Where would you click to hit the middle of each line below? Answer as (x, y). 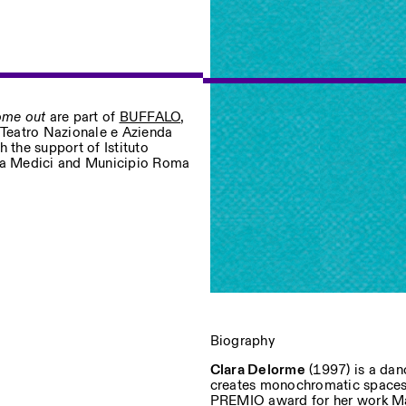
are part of (82, 117)
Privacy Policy (157, 147)
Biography (242, 341)
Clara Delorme (257, 370)
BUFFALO (150, 117)
